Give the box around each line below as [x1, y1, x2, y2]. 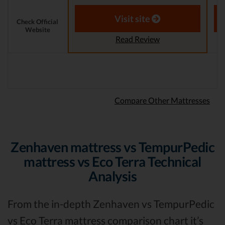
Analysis [88, 168, 137, 185]
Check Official [17, 18, 58, 26]
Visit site [115, 13, 152, 25]
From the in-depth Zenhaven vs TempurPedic [8, 197, 214, 210]
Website [25, 26, 50, 34]
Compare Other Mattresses [115, 95, 210, 105]
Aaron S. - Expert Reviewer [87, 1, 185, 11]
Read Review [116, 34, 160, 44]
